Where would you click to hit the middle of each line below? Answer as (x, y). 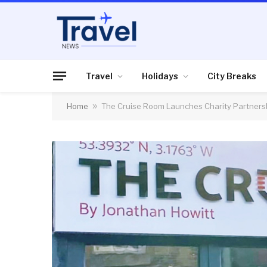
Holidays (160, 76)
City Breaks (232, 76)
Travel (99, 76)
